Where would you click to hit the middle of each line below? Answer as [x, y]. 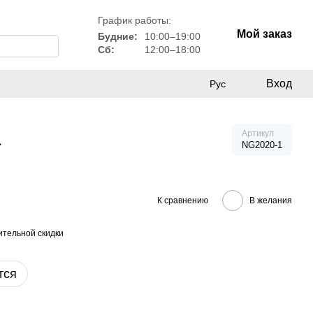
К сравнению [183, 200]
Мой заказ [265, 34]
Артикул [258, 133]
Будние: [118, 36]
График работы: [135, 20]
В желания [271, 200]
